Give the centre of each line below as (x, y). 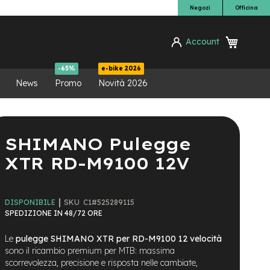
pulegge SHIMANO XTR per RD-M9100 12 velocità (119, 238)
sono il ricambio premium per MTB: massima (90, 250)
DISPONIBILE (30, 202)
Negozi (200, 8)
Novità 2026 (123, 83)
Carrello (253, 39)
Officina (246, 8)
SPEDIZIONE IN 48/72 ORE (54, 213)
